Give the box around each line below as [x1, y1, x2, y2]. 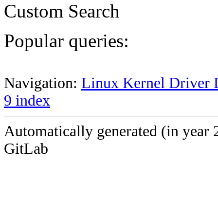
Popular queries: [4, 30, 129, 51]
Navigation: [4, 74, 81, 91]
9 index [4, 91, 50, 109]
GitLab [4, 140, 48, 157]
